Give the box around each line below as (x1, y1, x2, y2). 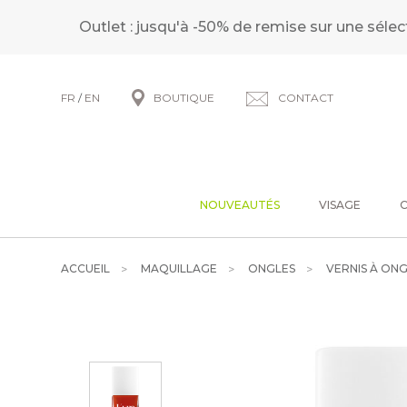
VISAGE (318, 198, 361, 212)
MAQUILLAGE (141, 262, 218, 275)
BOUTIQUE (154, 91, 215, 104)
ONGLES (248, 262, 296, 275)
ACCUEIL (61, 262, 111, 275)
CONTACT (278, 91, 334, 104)
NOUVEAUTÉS (200, 198, 280, 212)
